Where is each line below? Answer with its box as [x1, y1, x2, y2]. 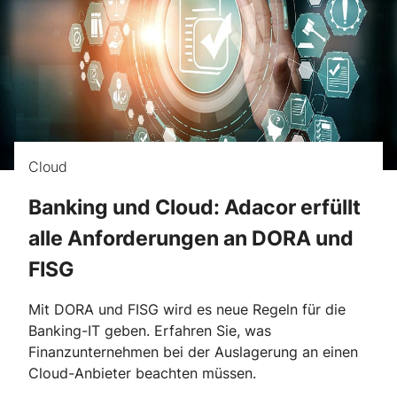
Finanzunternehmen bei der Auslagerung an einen [28, 343, 358, 362]
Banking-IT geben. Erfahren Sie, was [28, 322, 271, 340]
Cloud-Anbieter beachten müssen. [28, 364, 256, 383]
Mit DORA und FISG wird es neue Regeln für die [28, 300, 346, 319]
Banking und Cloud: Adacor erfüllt [28, 193, 361, 220]
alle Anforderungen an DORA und [28, 224, 354, 251]
